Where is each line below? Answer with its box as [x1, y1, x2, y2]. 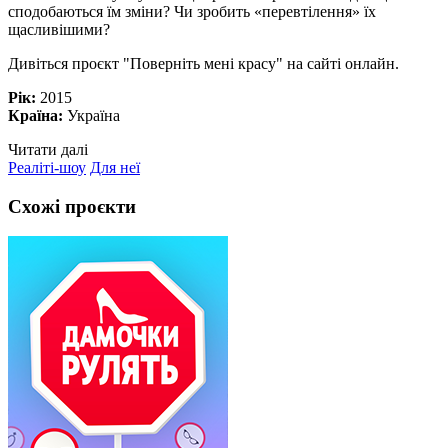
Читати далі [8, 140, 88, 158]
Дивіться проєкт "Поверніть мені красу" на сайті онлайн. [8, 54, 403, 72]
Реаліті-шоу [8, 158, 86, 176]
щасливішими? [8, 20, 110, 38]
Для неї [90, 158, 140, 176]
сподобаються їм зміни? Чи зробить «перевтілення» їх [8, 2, 376, 20]
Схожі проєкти [8, 195, 136, 217]
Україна [67, 106, 120, 124]
